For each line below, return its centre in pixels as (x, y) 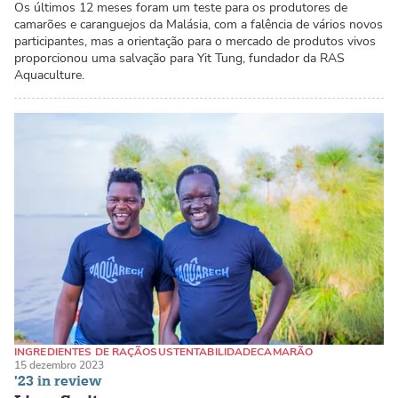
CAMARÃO (285, 351)
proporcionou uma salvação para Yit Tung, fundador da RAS (179, 59)
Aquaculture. (49, 76)
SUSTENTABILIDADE (204, 351)
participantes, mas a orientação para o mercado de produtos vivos (195, 42)
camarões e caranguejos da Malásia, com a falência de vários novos (199, 25)
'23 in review (58, 382)
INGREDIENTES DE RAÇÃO (83, 351)
